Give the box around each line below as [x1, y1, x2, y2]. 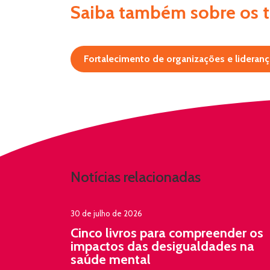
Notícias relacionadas [71, 168, 201, 186]
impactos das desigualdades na [71, 238, 254, 254]
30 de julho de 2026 [71, 209, 142, 218]
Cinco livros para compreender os [71, 225, 263, 241]
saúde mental [71, 251, 151, 268]
